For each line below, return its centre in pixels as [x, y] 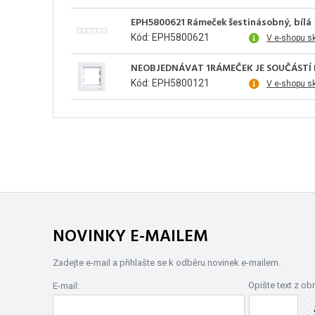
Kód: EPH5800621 [170, 37]
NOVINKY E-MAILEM [130, 237]
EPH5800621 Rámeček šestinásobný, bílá [221, 22]
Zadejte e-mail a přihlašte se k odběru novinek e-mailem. [167, 262]
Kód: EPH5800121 [170, 83]
